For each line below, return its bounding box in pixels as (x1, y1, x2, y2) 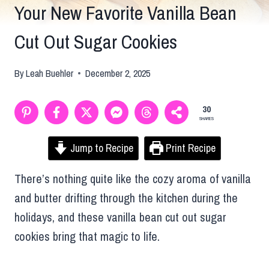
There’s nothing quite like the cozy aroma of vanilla (14, 170, 251, 187)
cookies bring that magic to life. (14, 228, 160, 244)
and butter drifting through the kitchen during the (14, 189, 238, 206)
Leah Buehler (26, 66, 74, 80)
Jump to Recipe (67, 140, 133, 156)
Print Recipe (163, 140, 216, 156)
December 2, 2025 (85, 66, 151, 80)
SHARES (199, 115, 214, 122)
